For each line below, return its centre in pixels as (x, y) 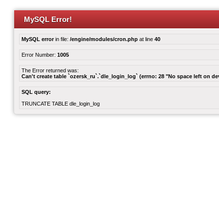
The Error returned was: (50, 70)
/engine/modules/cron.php (104, 39)
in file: (62, 39)
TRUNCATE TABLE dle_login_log (61, 104)
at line (146, 39)
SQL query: (36, 92)
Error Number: (39, 55)
